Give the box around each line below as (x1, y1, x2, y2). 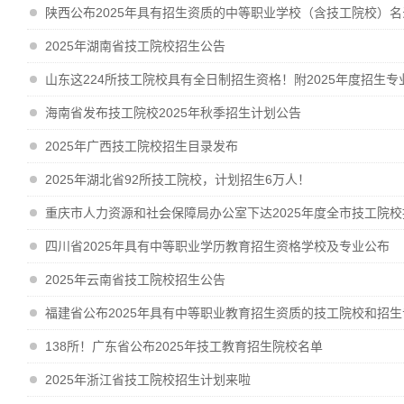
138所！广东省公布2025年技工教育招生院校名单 (45, 339, 323, 353)
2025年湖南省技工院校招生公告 (45, 39, 225, 53)
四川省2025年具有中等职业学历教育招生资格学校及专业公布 (45, 239, 390, 253)
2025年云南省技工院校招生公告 (45, 272, 225, 287)
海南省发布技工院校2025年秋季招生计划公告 (45, 106, 301, 120)
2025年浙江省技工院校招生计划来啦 (45, 372, 251, 387)
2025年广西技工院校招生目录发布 (45, 139, 238, 153)
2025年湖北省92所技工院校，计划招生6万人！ (45, 172, 310, 187)
